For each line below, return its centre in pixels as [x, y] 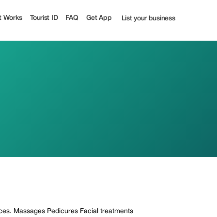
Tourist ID [44, 18]
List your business [148, 19]
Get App [99, 18]
